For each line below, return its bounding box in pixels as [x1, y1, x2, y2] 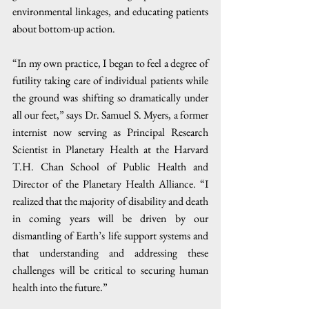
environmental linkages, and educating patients [12, 3, 208, 19]
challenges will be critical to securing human [12, 262, 208, 277]
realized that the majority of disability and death [12, 193, 208, 208]
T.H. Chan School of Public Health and [12, 159, 208, 174]
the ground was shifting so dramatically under [12, 90, 208, 105]
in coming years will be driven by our [12, 210, 208, 226]
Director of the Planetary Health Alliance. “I [12, 176, 208, 191]
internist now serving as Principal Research [12, 124, 208, 139]
